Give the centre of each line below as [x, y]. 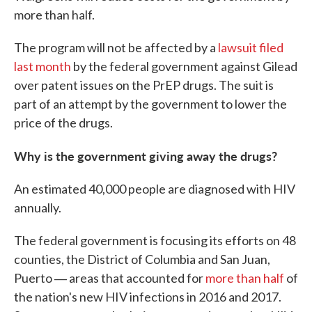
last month [42, 66]
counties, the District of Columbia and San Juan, [142, 259]
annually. [38, 208]
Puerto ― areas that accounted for [110, 278]
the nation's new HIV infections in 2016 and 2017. [148, 297]
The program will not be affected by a [116, 47]
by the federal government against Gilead [184, 66]
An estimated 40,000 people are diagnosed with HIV [155, 189]
